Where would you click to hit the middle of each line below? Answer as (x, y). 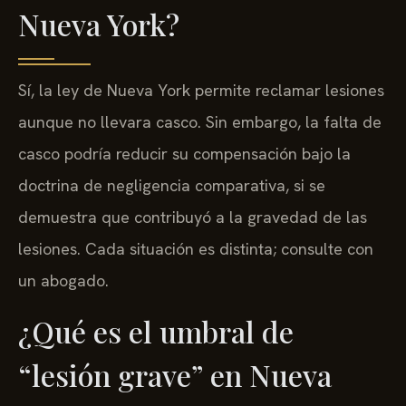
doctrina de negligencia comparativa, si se (172, 186)
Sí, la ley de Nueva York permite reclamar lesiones (201, 91)
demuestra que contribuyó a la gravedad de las (193, 217)
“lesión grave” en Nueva (175, 374)
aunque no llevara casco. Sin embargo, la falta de (200, 122)
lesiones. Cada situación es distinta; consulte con (196, 249)
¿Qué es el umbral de (156, 331)
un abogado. (63, 281)
